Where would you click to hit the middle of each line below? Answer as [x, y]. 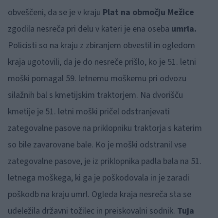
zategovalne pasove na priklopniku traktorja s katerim [105, 128]
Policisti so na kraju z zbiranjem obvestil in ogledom [101, 45]
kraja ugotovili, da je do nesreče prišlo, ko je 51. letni [102, 62]
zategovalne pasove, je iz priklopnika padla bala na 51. [105, 161]
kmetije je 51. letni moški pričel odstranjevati [89, 112]
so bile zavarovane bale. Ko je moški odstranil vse [97, 145]
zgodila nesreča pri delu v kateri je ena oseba [89, 29]
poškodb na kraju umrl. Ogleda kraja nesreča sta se [100, 194]
